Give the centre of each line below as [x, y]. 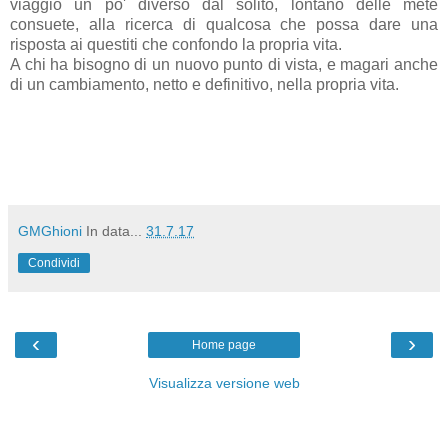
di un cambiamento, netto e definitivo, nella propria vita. [204, 84]
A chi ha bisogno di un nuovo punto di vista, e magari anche [224, 64]
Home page [224, 344]
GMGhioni [50, 230]
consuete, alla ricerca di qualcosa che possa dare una [224, 24]
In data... [116, 230]
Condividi [54, 262]
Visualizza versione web [224, 382]
